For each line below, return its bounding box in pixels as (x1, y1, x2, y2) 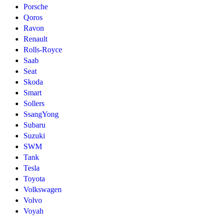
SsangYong (23, 110, 59, 119)
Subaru (23, 121, 45, 130)
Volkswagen (23, 185, 62, 194)
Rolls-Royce (23, 45, 62, 54)
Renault (23, 35, 47, 44)
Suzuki (23, 131, 45, 140)
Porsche (23, 2, 48, 11)
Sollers (23, 99, 44, 108)
